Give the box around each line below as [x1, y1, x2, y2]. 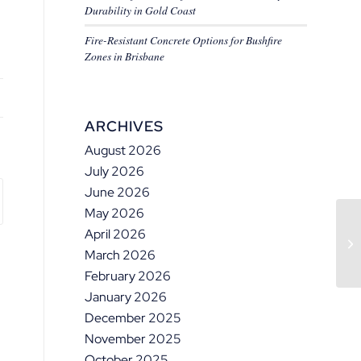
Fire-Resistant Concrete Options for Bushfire [85, 32, 283, 48]
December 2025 [85, 309, 182, 326]
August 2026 [85, 142, 162, 159]
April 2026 [85, 226, 147, 243]
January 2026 [85, 288, 168, 305]
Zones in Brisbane [85, 48, 165, 64]
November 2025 [85, 330, 182, 347]
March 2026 [85, 247, 156, 263]
